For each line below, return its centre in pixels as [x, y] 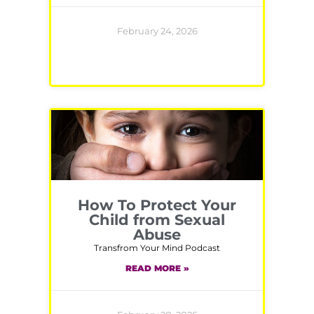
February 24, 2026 [157, 31]
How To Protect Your [157, 205]
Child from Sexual [157, 220]
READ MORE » [157, 268]
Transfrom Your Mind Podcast [157, 248]
